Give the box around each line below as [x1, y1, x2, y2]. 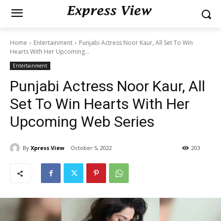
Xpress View [31, 144, 64, 151]
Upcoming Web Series [10, 113, 154, 130]
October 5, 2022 [71, 144, 112, 152]
